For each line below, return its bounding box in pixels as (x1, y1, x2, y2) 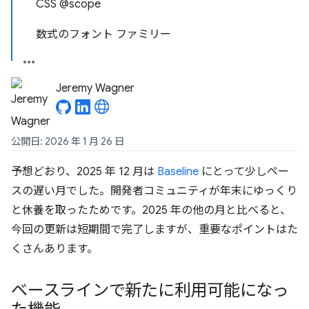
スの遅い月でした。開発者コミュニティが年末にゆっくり (11, 184, 297, 198)
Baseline (157, 165, 199, 179)
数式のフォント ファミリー (36, 28, 171, 41)
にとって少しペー (199, 165, 289, 179)
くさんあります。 (11, 242, 98, 256)
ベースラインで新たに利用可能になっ (11, 280, 289, 301)
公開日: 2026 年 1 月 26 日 (11, 135, 124, 148)
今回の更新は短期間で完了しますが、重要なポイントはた (11, 223, 298, 237)
